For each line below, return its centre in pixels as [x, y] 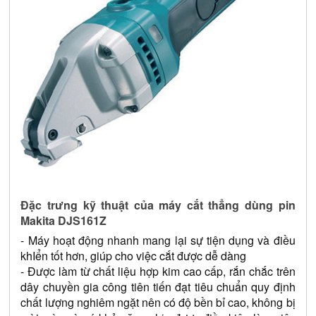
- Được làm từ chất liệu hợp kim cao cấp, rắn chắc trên [158, 271]
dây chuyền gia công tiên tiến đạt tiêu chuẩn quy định [158, 286]
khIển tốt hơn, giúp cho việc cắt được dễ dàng [134, 255]
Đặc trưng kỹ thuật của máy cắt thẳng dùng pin [158, 205]
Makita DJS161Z [64, 221]
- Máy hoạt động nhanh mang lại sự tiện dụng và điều [158, 240]
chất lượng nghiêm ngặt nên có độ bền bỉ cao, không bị [158, 302]
